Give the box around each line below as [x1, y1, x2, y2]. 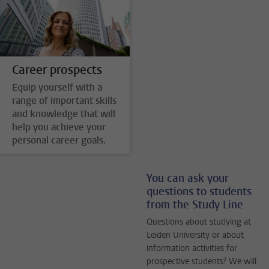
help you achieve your [12, 120, 106, 133]
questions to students [147, 184, 252, 199]
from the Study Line [147, 197, 243, 212]
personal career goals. [12, 133, 106, 147]
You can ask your [147, 171, 229, 186]
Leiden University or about [147, 229, 244, 241]
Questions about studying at [147, 216, 251, 228]
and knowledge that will [12, 107, 115, 120]
